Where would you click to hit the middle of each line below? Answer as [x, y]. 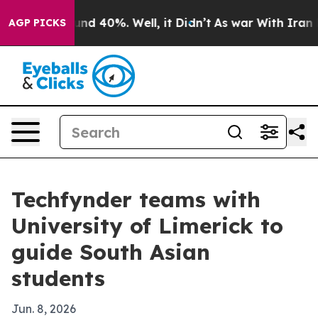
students [58, 278]
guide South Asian [111, 252]
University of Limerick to [147, 226]
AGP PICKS [37, 23]
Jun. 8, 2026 [44, 309]
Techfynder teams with [136, 199]
